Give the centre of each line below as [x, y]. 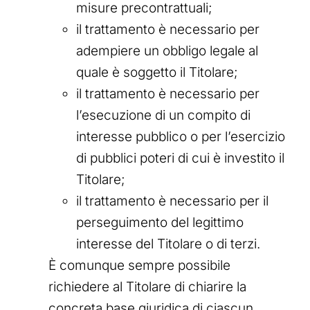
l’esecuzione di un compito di [163, 115]
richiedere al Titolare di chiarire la [147, 286]
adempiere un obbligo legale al [167, 51]
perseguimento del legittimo [160, 222]
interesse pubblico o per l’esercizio [181, 136]
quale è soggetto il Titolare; [157, 72]
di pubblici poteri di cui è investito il [180, 158]
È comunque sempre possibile [139, 265]
